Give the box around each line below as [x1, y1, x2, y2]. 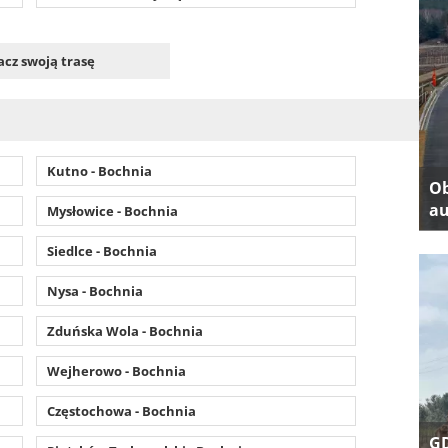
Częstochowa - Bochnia [46, 401, 196, 420]
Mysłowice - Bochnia [46, 201, 178, 220]
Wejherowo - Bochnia [46, 361, 186, 380]
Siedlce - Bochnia [46, 241, 157, 260]
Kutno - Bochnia [46, 161, 152, 180]
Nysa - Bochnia [46, 281, 143, 300]
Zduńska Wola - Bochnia [46, 321, 203, 340]
